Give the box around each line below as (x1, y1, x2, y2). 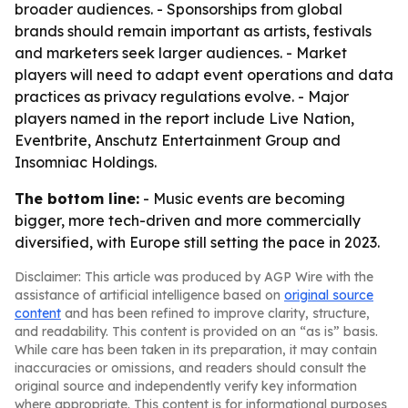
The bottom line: (15, 189, 139, 208)
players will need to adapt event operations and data (15, 66, 393, 84)
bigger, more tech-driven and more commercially (15, 211, 361, 229)
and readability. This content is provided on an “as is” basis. (15, 323, 378, 340)
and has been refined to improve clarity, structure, (61, 305, 370, 321)
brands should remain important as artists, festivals (15, 22, 372, 40)
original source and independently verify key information (15, 378, 357, 394)
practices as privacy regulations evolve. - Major (15, 87, 349, 106)
